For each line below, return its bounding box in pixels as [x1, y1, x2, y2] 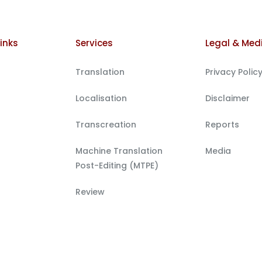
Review [75, 185, 105, 198]
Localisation [75, 92, 127, 104]
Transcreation [75, 118, 137, 130]
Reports [205, 118, 239, 130]
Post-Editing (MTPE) [75, 159, 159, 171]
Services [75, 36, 113, 49]
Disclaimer [205, 92, 250, 104]
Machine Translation [75, 144, 163, 157]
